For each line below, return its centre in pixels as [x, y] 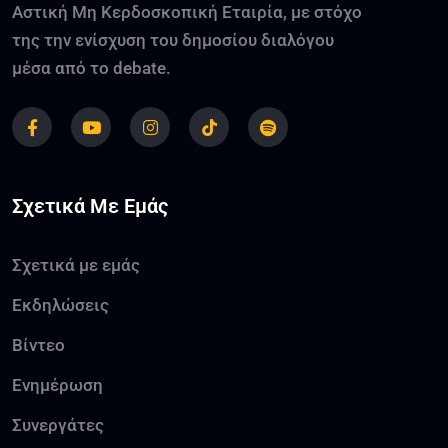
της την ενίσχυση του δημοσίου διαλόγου [173, 39]
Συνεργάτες [58, 424]
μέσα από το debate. [91, 67]
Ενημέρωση [57, 384]
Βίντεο [38, 344]
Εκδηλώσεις [60, 304]
